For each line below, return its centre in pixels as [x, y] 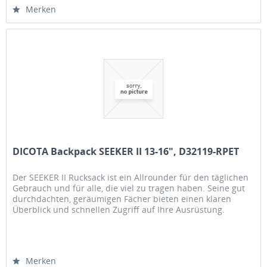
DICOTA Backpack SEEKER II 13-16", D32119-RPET [126, 152]
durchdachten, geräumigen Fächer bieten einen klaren [122, 199]
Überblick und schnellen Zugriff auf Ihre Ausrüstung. [119, 210]
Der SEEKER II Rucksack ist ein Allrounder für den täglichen [131, 178]
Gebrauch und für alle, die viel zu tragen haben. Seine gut [129, 188]
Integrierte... [38, 221]
